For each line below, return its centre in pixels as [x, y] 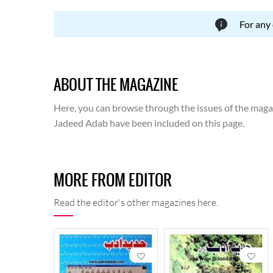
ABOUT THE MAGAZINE [116, 85]
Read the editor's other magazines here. [136, 203]
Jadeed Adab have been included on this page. [149, 123]
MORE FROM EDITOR [113, 180]
